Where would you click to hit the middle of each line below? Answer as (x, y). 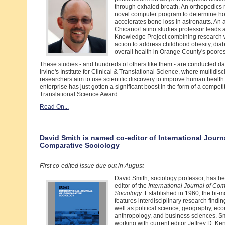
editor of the (131, 186)
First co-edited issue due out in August (92, 166)
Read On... (54, 107)
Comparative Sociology (80, 145)
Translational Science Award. (79, 94)
